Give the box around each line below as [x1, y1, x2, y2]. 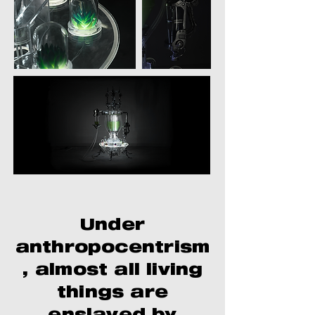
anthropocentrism [15, 241, 210, 257]
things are [56, 286, 169, 302]
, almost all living [22, 264, 203, 279]
